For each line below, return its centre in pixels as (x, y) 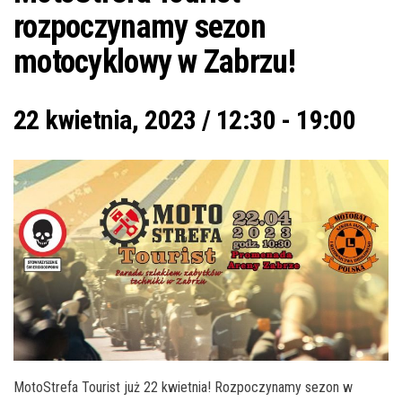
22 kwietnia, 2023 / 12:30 (144, 120)
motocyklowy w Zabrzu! (154, 62)
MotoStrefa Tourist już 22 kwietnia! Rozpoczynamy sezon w (183, 388)
